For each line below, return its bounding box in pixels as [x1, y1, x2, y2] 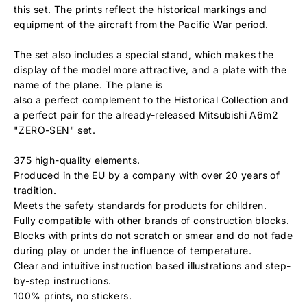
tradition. [14, 184, 57, 196]
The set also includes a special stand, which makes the [14, 49, 274, 60]
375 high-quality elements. [14, 154, 140, 166]
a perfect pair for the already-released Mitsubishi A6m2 [14, 109, 278, 121]
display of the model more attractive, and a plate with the [14, 64, 287, 75]
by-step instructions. [14, 275, 112, 286]
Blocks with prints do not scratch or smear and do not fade [14, 230, 293, 241]
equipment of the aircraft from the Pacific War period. [14, 19, 269, 30]
